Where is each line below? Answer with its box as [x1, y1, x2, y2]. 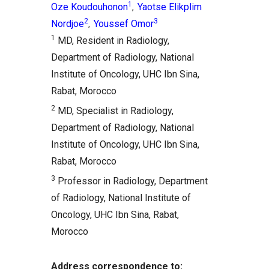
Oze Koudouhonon [51, 1, 128, 13]
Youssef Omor [94, 18, 154, 29]
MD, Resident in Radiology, [55, 35, 169, 46]
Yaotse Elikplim [138, 1, 202, 13]
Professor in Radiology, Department [55, 175, 208, 187]
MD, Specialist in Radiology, [55, 105, 174, 116]
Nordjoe [51, 18, 84, 29]
